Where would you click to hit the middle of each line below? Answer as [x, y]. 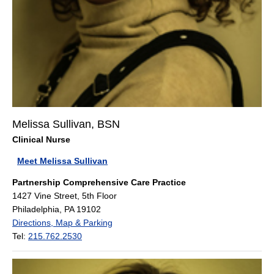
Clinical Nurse [41, 140]
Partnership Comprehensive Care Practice [99, 183]
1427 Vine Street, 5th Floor [65, 196]
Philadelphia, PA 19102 [57, 209]
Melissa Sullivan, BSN [66, 124]
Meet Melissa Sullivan [62, 161]
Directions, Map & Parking [62, 223]
